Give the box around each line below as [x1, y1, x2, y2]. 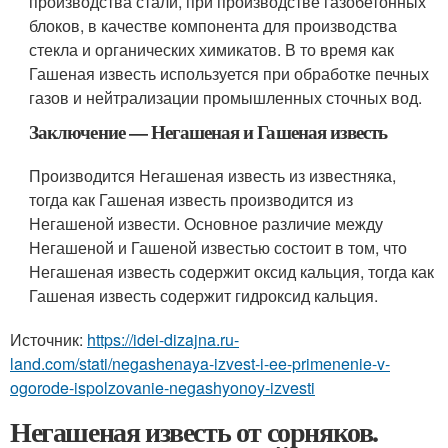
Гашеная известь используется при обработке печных [29, 62, 430, 86]
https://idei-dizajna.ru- [87, 328, 239, 352]
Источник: [10, 328, 87, 352]
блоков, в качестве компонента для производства [29, 14, 398, 38]
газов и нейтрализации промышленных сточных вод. [29, 86, 423, 110]
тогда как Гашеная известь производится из [29, 188, 354, 212]
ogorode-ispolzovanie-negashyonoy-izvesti [10, 376, 315, 400]
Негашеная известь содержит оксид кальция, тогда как [29, 260, 435, 284]
